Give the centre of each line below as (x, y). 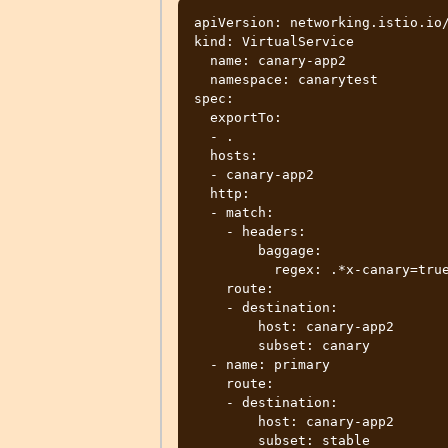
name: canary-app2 (201, 60)
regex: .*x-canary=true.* (233, 269)
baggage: (225, 250)
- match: (201, 212)
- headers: (209, 231)
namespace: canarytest (201, 79)
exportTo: (201, 117)
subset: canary (225, 345)
